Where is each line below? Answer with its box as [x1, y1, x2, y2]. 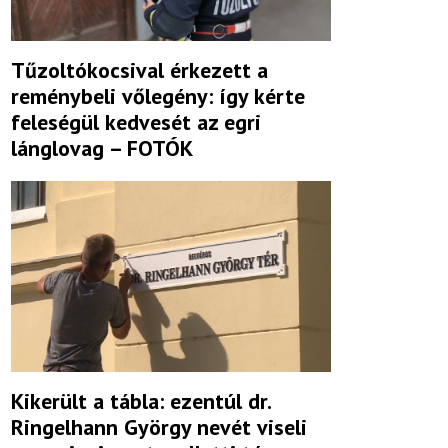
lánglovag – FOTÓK [11, 134, 193, 163]
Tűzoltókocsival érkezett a [11, 56, 268, 85]
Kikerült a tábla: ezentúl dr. [11, 386, 270, 415]
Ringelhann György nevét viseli [11, 412, 307, 441]
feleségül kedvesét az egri [11, 108, 261, 137]
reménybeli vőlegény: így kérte [11, 82, 305, 111]
